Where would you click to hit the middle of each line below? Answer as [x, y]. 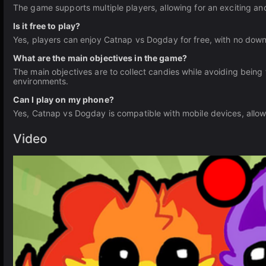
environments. [41, 81]
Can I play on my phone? [64, 99]
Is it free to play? [47, 26]
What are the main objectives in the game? [100, 58]
